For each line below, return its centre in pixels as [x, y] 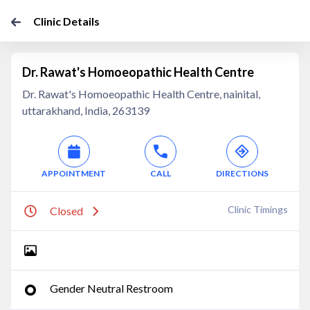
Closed [66, 211]
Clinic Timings [258, 209]
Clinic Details [66, 21]
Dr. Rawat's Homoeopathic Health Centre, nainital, [141, 94]
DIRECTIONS [242, 173]
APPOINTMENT [74, 173]
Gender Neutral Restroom [111, 288]
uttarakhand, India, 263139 [86, 110]
